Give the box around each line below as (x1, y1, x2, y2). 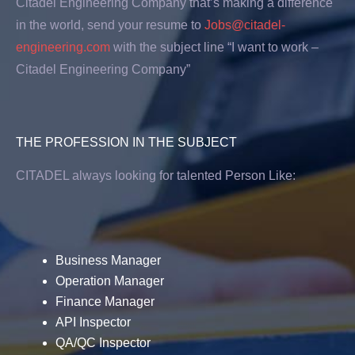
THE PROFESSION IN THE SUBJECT (16, 136, 237, 149)
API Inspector (55, 315, 131, 329)
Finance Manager (55, 295, 155, 308)
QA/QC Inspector (55, 336, 151, 349)
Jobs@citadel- (204, 18, 285, 32)
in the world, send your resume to (16, 18, 204, 32)
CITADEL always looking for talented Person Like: (16, 169, 296, 182)
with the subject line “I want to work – (110, 40, 319, 54)
